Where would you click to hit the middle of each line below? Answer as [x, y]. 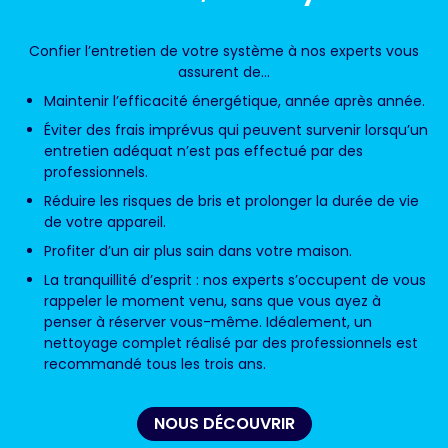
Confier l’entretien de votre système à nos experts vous [224, 51]
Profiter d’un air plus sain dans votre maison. [198, 251]
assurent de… [224, 72]
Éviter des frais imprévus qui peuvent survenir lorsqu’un [236, 130]
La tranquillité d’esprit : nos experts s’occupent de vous [235, 280]
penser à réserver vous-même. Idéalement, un [208, 322]
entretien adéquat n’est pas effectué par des [203, 151]
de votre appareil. [105, 222]
